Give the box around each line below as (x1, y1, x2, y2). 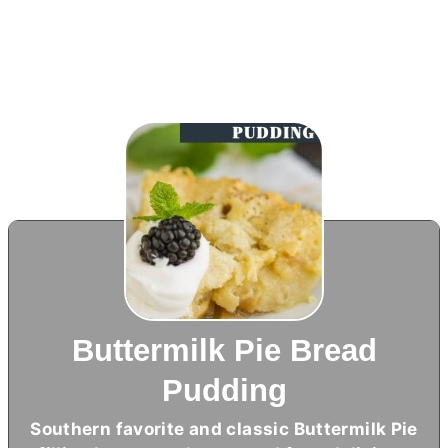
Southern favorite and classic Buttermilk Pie (30, 417, 418, 439)
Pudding (161, 372, 287, 408)
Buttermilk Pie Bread (71, 332, 377, 368)
